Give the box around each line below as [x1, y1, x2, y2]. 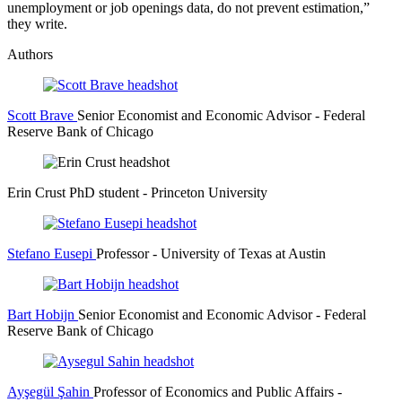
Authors [7, 47, 53, 63]
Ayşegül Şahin [7, 384, 90, 400]
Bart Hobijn [7, 307, 74, 323]
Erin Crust [7, 185, 66, 201]
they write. [7, 16, 67, 32]
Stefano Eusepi [7, 246, 92, 262]
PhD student [69, 185, 143, 201]
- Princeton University [143, 185, 267, 201]
